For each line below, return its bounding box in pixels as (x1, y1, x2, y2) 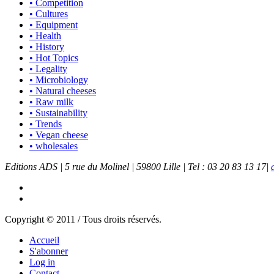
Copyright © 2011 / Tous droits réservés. (5, 213, 161, 224)
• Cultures (29, 8, 68, 19)
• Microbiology (29, 74, 88, 85)
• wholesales (29, 140, 78, 151)
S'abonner (29, 245, 68, 256)
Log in (29, 256, 55, 267)
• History (29, 41, 64, 52)
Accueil (29, 234, 59, 245)
